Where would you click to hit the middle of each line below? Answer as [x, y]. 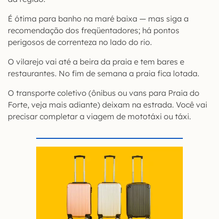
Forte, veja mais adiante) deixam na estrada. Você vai [108, 105]
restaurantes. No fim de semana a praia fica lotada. [104, 74]
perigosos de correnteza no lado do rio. [80, 42]
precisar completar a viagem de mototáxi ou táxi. [99, 117]
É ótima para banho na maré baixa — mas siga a [98, 19]
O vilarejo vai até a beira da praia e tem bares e [96, 62]
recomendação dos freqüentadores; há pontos [94, 31]
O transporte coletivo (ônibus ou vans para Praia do [104, 93]
